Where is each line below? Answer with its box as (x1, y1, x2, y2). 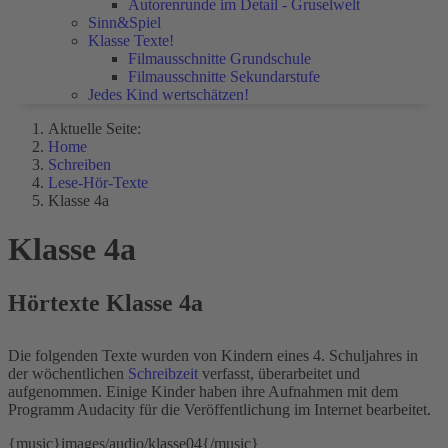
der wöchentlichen (8, 364, 128, 382)
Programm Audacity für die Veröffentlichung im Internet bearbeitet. (8, 400, 431, 418)
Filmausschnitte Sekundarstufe (128, 68, 320, 85)
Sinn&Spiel (88, 14, 161, 31)
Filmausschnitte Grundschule (128, 50, 311, 67)
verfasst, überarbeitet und (198, 364, 360, 382)
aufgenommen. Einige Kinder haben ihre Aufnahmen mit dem (8, 382, 398, 400)
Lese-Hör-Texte (48, 174, 148, 191)
